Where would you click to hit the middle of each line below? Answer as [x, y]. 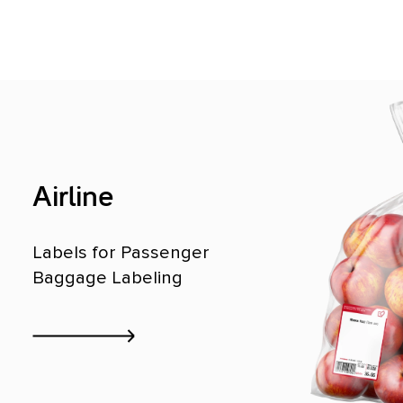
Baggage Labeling [107, 278]
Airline [73, 198]
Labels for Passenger [121, 253]
